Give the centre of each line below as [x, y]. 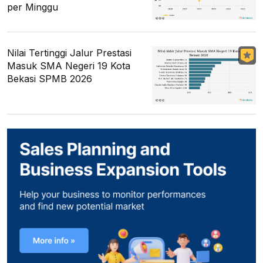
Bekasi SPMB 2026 [50, 79]
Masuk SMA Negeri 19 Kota [69, 66]
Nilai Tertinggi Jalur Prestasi [69, 53]
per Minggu [33, 7]
